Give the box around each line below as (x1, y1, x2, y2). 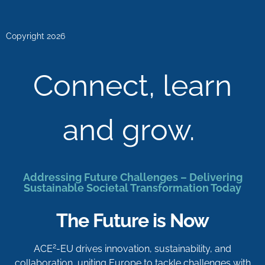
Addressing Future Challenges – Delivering (22, 170, 243, 183)
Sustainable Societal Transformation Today (24, 181, 241, 194)
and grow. (63, 112, 202, 147)
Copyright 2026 (6, 31, 65, 41)
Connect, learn (33, 67, 232, 103)
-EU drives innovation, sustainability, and (56, 243, 231, 254)
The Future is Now (56, 209, 209, 231)
